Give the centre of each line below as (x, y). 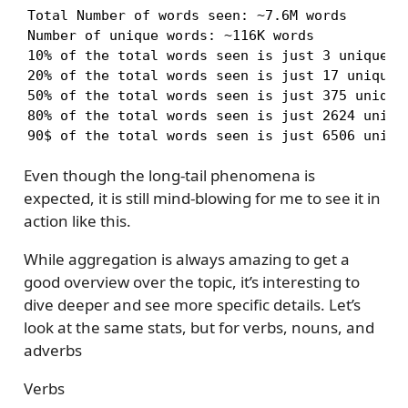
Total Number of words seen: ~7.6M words (187, 16)
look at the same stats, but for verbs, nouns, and (199, 327)
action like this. (77, 220)
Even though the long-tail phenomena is (169, 175)
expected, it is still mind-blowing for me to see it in (202, 198)
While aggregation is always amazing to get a (186, 259)
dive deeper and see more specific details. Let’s (192, 304)
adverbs (52, 350)
